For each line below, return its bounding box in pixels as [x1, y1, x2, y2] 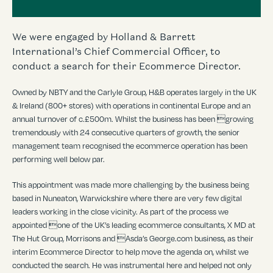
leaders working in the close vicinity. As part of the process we [12, 206, 229, 217]
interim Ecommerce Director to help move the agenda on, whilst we [12, 246, 249, 257]
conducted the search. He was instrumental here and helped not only [12, 260, 252, 271]
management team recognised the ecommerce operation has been [12, 140, 247, 151]
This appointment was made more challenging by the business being [12, 179, 249, 190]
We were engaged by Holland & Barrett [12, 30, 196, 43]
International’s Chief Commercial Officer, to [12, 44, 220, 57]
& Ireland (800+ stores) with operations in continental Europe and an [12, 100, 250, 111]
